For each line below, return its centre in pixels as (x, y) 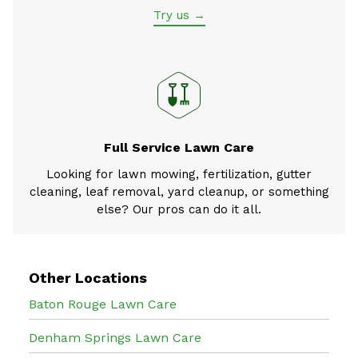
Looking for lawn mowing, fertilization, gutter (179, 174)
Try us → (179, 15)
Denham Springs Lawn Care (115, 337)
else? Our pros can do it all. (179, 209)
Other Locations (88, 277)
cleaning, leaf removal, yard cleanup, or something (179, 191)
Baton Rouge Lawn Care (103, 304)
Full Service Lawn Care (179, 147)
